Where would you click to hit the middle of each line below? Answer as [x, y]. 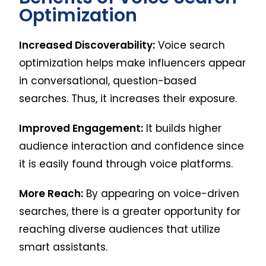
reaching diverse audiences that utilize [120, 229]
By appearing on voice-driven [161, 193]
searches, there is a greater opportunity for [130, 211]
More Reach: [51, 193]
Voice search [190, 45]
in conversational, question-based [108, 80]
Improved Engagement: [81, 128]
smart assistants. [64, 247]
